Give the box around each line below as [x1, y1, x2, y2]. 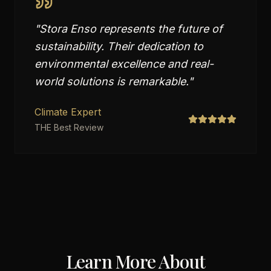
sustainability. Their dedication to [34, 40, 203, 53]
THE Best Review [34, 122, 103, 132]
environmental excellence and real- [34, 57, 214, 70]
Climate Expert [34, 106, 101, 118]
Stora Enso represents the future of [39, 22, 223, 35]
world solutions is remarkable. [34, 75, 188, 88]
